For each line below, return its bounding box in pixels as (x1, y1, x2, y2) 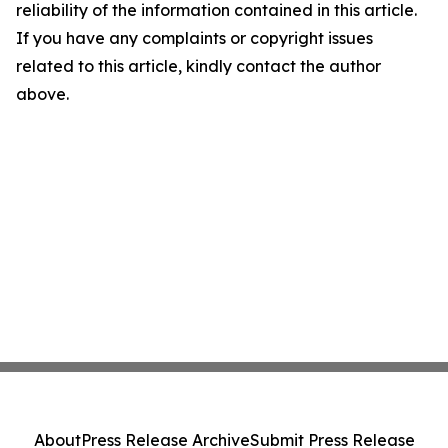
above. (16, 84, 69, 104)
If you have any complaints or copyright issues (16, 28, 373, 48)
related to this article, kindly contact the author (16, 56, 381, 76)
